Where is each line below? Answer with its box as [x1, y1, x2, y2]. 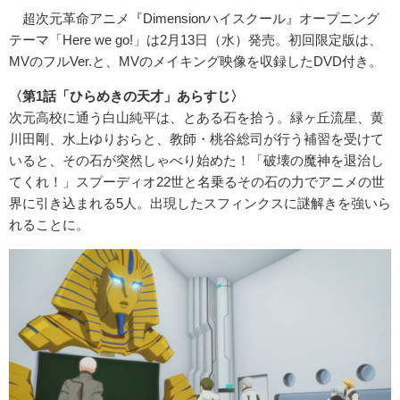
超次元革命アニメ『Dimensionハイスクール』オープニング [9, 11, 379, 27]
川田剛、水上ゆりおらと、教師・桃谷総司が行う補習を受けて [9, 131, 384, 147]
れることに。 [9, 217, 89, 233]
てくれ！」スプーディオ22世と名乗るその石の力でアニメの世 [9, 174, 385, 190]
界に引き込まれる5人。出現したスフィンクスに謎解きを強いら [9, 196, 391, 212]
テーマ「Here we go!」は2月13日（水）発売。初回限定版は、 [9, 32, 382, 48]
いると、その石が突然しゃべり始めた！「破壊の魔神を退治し [9, 153, 384, 169]
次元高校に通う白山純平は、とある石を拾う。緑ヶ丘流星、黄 [9, 110, 384, 126]
